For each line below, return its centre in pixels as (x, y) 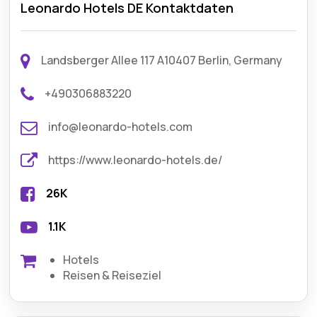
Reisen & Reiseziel (113, 275)
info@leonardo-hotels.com (121, 127)
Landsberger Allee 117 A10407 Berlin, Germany (162, 60)
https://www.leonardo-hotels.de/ (136, 160)
